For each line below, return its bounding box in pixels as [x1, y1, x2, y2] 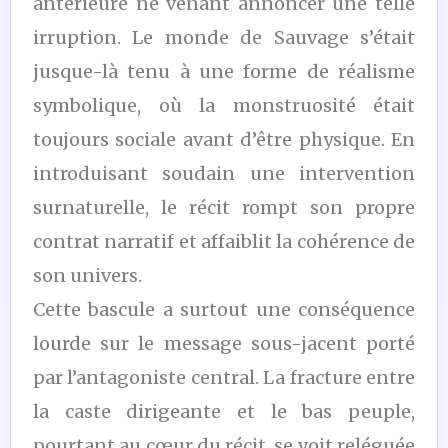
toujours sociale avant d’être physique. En [33, 127, 415, 151]
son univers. [33, 263, 142, 287]
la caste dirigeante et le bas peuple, [33, 399, 415, 423]
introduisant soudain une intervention [33, 161, 415, 185]
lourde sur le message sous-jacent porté [33, 331, 415, 355]
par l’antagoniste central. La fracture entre [33, 365, 415, 389]
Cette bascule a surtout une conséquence [33, 297, 415, 321]
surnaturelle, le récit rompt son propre [33, 195, 415, 219]
